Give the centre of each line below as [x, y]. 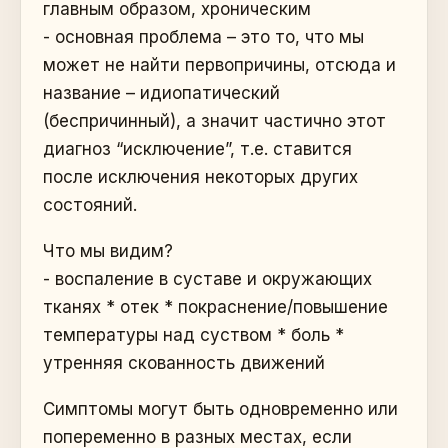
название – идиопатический [161, 93]
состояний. [90, 205]
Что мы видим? [108, 251]
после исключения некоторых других [200, 177]
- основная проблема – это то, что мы [203, 37]
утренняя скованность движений [184, 363]
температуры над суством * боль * [193, 335]
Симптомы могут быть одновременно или [220, 409]
